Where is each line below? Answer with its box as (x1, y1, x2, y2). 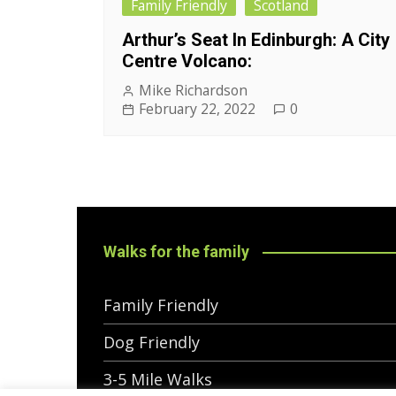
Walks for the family (103, 242, 249, 262)
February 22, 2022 (139, 99, 255, 119)
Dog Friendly (103, 331, 200, 354)
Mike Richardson (139, 80, 247, 101)
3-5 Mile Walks (103, 369, 212, 391)
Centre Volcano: (122, 50, 252, 72)
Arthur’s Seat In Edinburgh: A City (122, 29, 390, 51)
